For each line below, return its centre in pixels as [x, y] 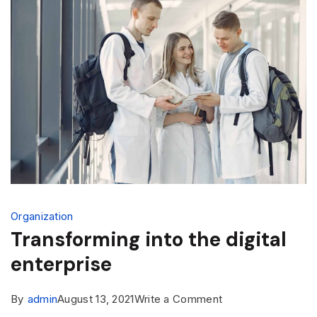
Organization [42, 216]
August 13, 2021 [96, 299]
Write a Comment [178, 299]
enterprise [61, 264]
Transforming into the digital [149, 239]
